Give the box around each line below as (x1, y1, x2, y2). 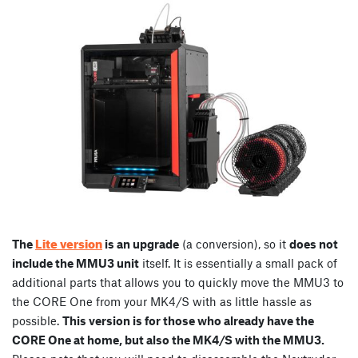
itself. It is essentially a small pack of (139, 255, 337, 270)
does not (289, 236, 338, 251)
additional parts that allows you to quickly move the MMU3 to (12, 274, 344, 289)
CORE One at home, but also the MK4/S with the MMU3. (12, 332, 324, 347)
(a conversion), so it (179, 236, 289, 251)
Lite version (35, 232, 102, 252)
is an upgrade (102, 236, 179, 251)
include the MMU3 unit (12, 255, 139, 270)
